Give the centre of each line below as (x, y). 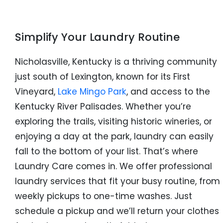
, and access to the (168, 92)
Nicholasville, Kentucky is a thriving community (116, 62)
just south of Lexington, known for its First (103, 77)
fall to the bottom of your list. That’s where (107, 152)
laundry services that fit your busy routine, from (117, 181)
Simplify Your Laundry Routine (98, 37)
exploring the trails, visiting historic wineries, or (113, 122)
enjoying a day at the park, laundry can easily (114, 137)
